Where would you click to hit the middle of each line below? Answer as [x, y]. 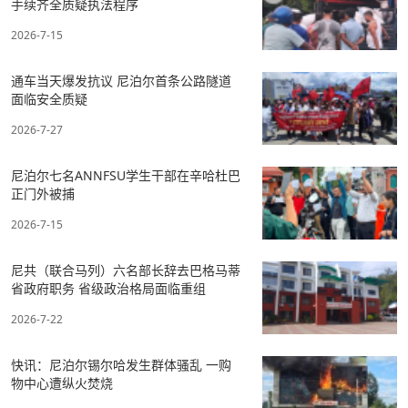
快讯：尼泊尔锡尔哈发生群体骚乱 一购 [121, 364]
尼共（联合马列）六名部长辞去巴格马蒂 [126, 270]
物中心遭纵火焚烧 [62, 382]
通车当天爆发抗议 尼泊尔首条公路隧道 [121, 80]
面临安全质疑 [49, 98]
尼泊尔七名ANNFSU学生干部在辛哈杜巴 [126, 175]
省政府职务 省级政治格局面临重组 [108, 288]
